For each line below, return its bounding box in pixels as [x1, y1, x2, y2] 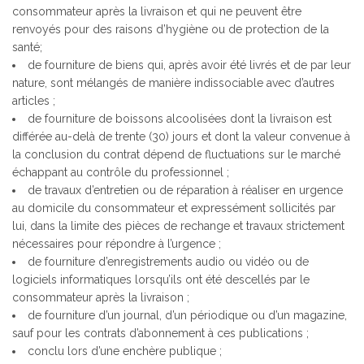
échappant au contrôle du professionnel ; [12, 166, 229, 179]
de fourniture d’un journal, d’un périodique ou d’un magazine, [28, 309, 347, 322]
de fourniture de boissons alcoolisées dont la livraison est [28, 112, 331, 125]
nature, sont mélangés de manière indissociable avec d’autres [12, 76, 335, 89]
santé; [12, 41, 42, 54]
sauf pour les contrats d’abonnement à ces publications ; [12, 327, 309, 340]
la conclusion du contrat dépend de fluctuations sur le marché [12, 148, 340, 161]
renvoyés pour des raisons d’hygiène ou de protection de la [12, 23, 329, 36]
